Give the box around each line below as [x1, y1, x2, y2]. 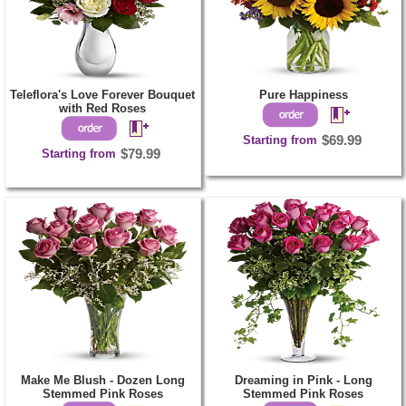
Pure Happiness [258, 87, 348, 101]
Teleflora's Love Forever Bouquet [10, 87, 196, 101]
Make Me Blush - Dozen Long [20, 372, 185, 387]
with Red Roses [59, 101, 147, 115]
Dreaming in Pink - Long [234, 372, 372, 387]
